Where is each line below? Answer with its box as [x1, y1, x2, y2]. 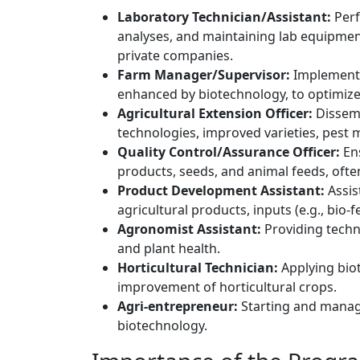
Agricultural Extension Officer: [117, 104, 313, 123]
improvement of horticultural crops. [117, 278, 337, 297]
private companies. [117, 47, 233, 65]
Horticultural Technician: [117, 259, 278, 277]
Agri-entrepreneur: [117, 297, 238, 316]
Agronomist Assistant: [117, 220, 261, 239]
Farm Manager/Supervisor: [117, 66, 290, 84]
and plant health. [117, 239, 220, 258]
